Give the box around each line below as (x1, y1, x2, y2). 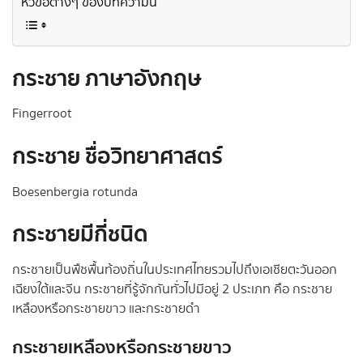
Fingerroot (12, 105, 72, 124)
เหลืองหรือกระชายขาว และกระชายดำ (12, 299, 200, 318)
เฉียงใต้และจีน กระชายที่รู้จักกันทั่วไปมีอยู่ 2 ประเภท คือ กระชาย (12, 280, 332, 299)
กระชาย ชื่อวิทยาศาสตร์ (12, 139, 223, 175)
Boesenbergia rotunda (12, 182, 138, 202)
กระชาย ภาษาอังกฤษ (12, 61, 201, 97)
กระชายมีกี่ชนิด (12, 217, 148, 254)
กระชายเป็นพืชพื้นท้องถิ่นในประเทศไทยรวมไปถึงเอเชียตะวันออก (12, 260, 337, 280)
